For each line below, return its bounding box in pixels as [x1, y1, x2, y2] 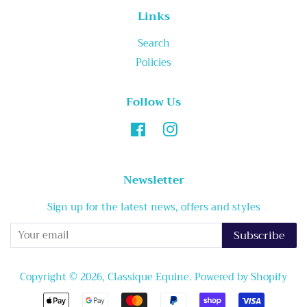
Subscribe [234, 226, 285, 246]
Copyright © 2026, [20, 269, 108, 286]
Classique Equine [108, 269, 189, 286]
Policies [136, 53, 171, 71]
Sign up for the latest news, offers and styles [47, 199, 260, 217]
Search [137, 35, 170, 53]
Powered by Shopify [195, 269, 287, 286]
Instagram [177, 121, 227, 138]
